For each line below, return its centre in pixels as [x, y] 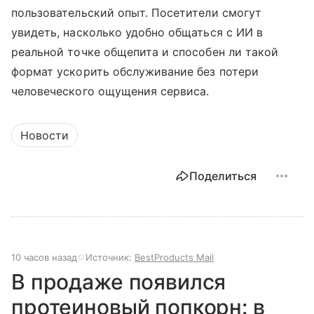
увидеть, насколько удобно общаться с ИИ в [137, 33]
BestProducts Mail [174, 258]
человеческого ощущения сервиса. [110, 91]
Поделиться [223, 176]
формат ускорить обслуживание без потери [135, 72]
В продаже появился [119, 282]
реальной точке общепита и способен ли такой [145, 52]
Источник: [110, 258]
